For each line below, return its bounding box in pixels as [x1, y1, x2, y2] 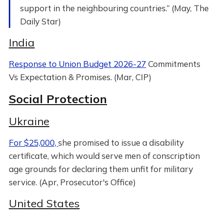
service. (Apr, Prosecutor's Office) [8, 177, 136, 187]
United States [8, 197, 80, 210]
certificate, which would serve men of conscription [8, 151, 200, 161]
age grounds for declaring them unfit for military [8, 164, 193, 174]
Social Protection [8, 91, 107, 106]
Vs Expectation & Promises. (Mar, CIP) [8, 72, 152, 82]
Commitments [146, 59, 200, 69]
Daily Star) [20, 16, 61, 26]
